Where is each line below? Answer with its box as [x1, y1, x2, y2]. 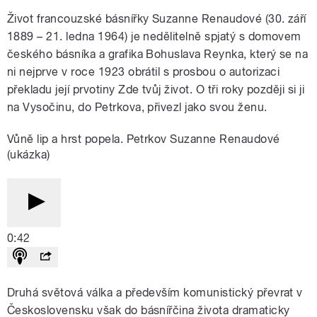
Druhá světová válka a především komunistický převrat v [7, 286, 303, 300]
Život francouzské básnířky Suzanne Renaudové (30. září [7, 12, 306, 26]
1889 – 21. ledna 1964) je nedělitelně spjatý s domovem [7, 30, 301, 44]
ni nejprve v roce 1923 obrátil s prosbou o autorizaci [7, 65, 280, 79]
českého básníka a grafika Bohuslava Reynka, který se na [7, 47, 309, 62]
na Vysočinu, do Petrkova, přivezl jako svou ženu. [7, 100, 267, 115]
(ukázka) [7, 148, 50, 162]
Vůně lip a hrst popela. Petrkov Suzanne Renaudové [7, 132, 280, 146]
